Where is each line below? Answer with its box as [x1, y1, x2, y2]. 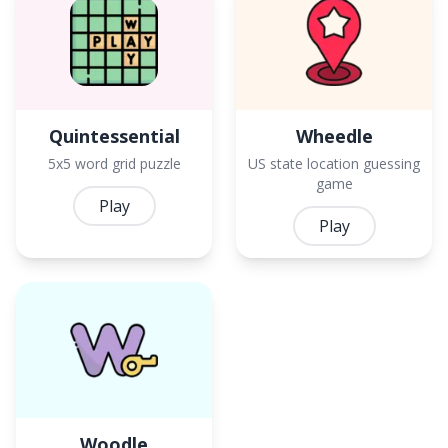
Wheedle [295, 123, 373, 148]
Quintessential [48, 123, 180, 148]
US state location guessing [248, 153, 420, 173]
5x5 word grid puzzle [47, 153, 181, 173]
